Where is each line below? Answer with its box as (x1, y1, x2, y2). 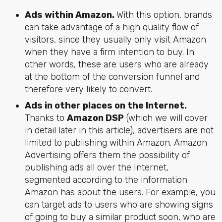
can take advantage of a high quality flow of (24, 22, 199, 33)
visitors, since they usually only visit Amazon (24, 34, 206, 46)
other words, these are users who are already (24, 59, 209, 70)
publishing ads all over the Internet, (24, 162, 168, 173)
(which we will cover (123, 112, 208, 124)
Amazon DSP (66, 112, 124, 124)
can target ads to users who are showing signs (24, 199, 213, 211)
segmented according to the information (24, 174, 187, 186)
